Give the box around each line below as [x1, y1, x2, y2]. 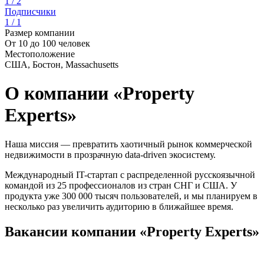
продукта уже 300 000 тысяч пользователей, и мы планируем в [5, 190, 258, 201]
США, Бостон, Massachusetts [5, 60, 118, 70]
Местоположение [5, 49, 75, 59]
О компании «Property [5, 82, 194, 104]
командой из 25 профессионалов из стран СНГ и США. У [5, 180, 237, 190]
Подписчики [5, 6, 56, 16]
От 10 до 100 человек [5, 38, 90, 48]
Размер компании [5, 28, 75, 38]
